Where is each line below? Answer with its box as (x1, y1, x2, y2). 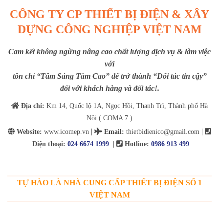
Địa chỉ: (21, 101, 44, 109)
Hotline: (124, 139, 151, 148)
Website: (17, 127, 42, 135)
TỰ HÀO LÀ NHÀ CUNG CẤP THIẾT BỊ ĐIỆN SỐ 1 (17, 178, 202, 187)
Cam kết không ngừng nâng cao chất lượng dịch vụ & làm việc (8, 47, 211, 56)
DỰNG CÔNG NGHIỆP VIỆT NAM (17, 23, 202, 36)
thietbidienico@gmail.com (124, 127, 199, 135)
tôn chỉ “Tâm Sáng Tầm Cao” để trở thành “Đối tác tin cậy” (12, 72, 207, 81)
